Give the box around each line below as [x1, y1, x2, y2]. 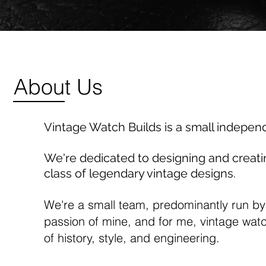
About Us [14, 74, 103, 100]
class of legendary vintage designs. [44, 166, 236, 181]
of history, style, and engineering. [44, 230, 220, 246]
